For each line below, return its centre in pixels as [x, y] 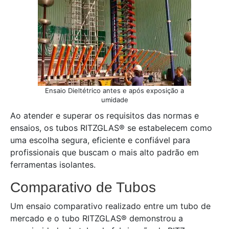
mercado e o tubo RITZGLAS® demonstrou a [97, 218]
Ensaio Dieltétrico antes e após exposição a [114, 90]
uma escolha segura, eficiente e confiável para [100, 140]
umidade [114, 100]
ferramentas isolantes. [53, 165]
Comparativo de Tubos [83, 187]
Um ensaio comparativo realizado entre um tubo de [110, 206]
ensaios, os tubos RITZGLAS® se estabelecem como [111, 128]
